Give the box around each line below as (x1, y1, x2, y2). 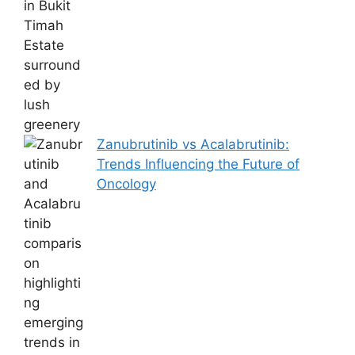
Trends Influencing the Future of (97, 156, 300, 172)
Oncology (97, 176, 156, 192)
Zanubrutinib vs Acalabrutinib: (97, 136, 289, 152)
